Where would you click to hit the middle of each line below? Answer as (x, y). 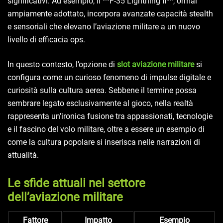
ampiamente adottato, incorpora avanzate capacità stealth (110, 13)
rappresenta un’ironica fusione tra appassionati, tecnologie (110, 116)
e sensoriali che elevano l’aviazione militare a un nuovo (104, 26)
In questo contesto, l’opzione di (62, 64)
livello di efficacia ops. (46, 39)
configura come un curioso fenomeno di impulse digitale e (109, 77)
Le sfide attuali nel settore (76, 183)
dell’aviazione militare (65, 197)
